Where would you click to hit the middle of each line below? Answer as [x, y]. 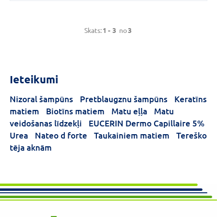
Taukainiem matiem [132, 135]
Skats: [93, 30]
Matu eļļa [129, 111]
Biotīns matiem [75, 111]
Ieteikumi [34, 79]
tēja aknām [31, 147]
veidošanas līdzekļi [46, 123]
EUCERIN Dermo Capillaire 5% [147, 123]
